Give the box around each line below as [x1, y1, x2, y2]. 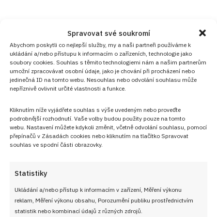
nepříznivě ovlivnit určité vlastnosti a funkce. [10, 84, 126, 92]
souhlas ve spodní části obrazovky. [10, 140, 103, 148]
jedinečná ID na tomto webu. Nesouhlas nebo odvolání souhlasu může [10, 76, 197, 83]
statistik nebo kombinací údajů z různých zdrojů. [15, 207, 142, 214]
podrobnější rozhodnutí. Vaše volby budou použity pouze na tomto [10, 114, 185, 122]
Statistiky [15, 168, 47, 177]
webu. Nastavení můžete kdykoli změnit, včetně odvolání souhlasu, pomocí [10, 123, 207, 130]
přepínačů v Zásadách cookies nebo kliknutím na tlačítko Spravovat [10, 132, 188, 139]
